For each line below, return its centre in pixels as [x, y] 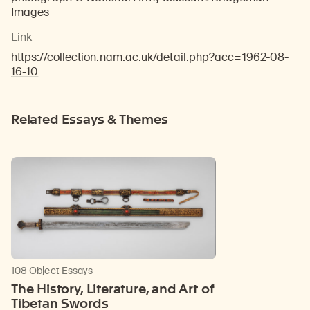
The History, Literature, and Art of [113, 289]
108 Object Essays [52, 270]
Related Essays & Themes [90, 119]
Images [30, 12]
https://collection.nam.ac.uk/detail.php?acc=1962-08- [150, 57]
